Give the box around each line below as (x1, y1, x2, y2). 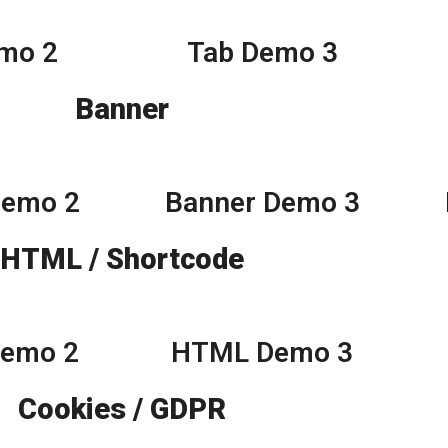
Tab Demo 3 (186, 36, 338, 70)
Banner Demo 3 (164, 186, 360, 220)
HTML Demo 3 (171, 336, 353, 370)
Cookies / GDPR (18, 392, 226, 427)
